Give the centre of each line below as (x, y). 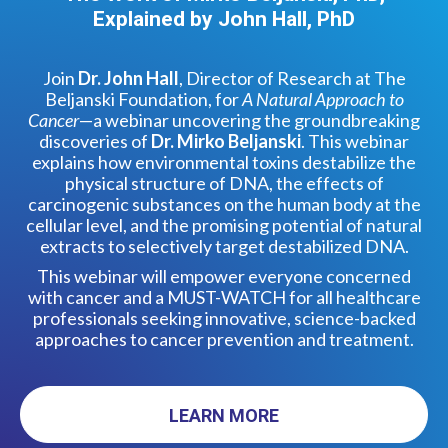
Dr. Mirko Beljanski (226, 141)
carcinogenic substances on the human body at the (224, 204)
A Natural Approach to (322, 99)
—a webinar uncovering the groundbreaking (249, 120)
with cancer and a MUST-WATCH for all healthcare (224, 297)
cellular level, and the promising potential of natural (224, 225)
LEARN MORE (224, 415)
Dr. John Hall (128, 78)
